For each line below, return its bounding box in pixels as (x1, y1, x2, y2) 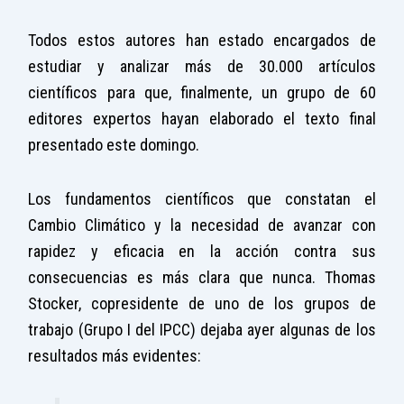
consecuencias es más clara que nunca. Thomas (28, 268, 376, 288)
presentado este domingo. (28, 134, 200, 154)
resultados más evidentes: (28, 346, 202, 366)
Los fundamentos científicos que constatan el (28, 189, 376, 209)
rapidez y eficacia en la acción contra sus (28, 242, 376, 262)
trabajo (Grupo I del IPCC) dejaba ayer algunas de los (28, 320, 376, 340)
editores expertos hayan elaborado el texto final (28, 108, 376, 128)
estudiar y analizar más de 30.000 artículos (28, 56, 376, 76)
